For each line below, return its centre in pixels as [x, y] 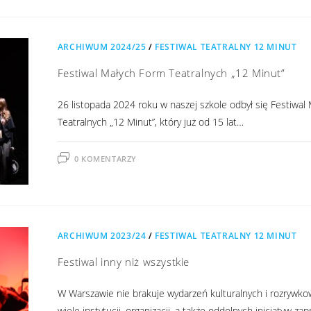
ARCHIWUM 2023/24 [102, 236]
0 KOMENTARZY [105, 159]
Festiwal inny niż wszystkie [123, 262]
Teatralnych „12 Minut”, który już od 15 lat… [150, 122]
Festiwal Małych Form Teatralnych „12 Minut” [171, 73]
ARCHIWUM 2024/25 [102, 47]
